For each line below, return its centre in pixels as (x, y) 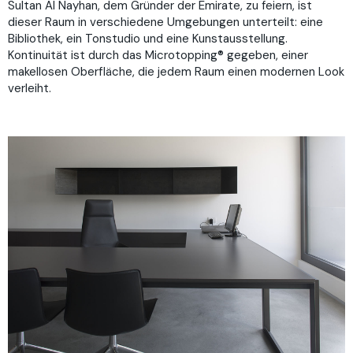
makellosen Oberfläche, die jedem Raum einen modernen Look (176, 72)
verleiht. (30, 89)
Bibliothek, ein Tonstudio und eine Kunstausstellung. (148, 39)
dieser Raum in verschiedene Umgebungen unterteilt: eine (165, 22)
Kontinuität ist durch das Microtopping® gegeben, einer (158, 56)
